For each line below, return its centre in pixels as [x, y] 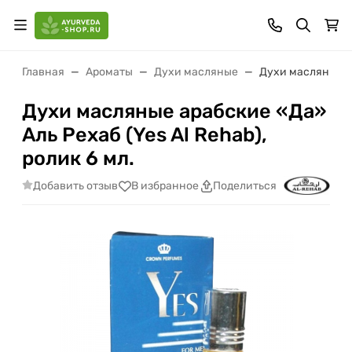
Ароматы [109, 72]
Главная [43, 72]
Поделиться [244, 186]
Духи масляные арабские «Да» [174, 111]
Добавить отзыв [75, 185]
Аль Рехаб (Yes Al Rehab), [145, 134]
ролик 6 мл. [78, 158]
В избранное [165, 186]
